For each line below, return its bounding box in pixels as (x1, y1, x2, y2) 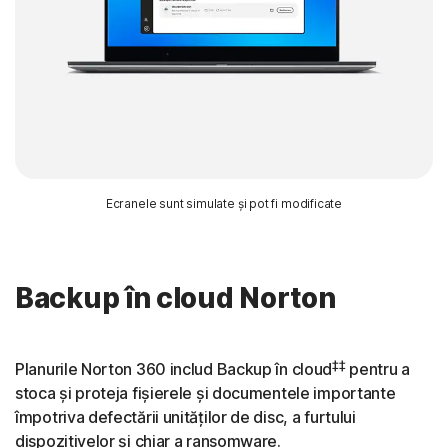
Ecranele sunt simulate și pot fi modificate (105, 195, 343, 211)
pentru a (345, 358, 410, 379)
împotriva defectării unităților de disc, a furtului (15, 406, 356, 427)
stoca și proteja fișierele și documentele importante (15, 382, 396, 403)
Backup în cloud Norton (15, 280, 336, 315)
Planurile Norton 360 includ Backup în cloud (15, 358, 333, 379)
